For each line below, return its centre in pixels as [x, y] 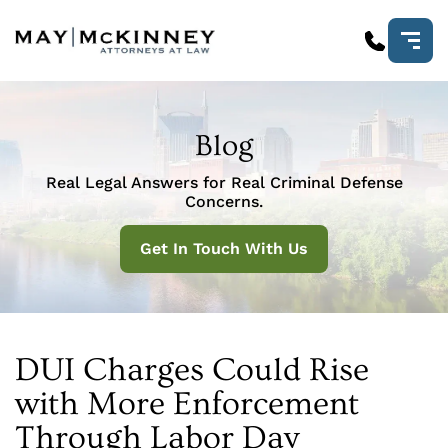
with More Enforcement [187, 404]
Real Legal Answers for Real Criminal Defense [224, 182]
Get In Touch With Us [224, 248]
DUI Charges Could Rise [192, 370]
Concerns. [224, 201]
